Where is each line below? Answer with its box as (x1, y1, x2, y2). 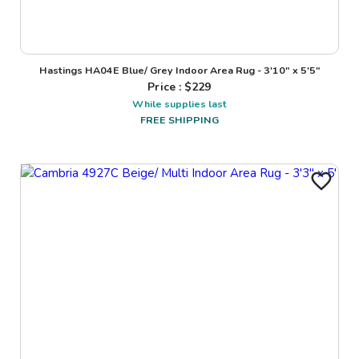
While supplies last (132, 96, 227, 111)
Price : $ (147, 79, 192, 95)
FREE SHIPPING (140, 112, 219, 127)
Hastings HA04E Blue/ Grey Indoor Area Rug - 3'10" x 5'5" (38, 63, 321, 77)
